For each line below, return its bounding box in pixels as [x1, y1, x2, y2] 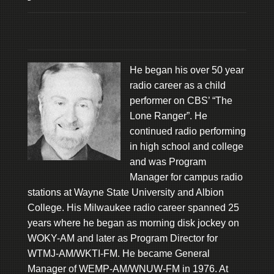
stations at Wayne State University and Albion [27, 187, 224, 198]
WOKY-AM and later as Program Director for [27, 232, 218, 243]
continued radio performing [129, 125, 246, 136]
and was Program [129, 156, 206, 167]
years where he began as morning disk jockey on [27, 217, 239, 228]
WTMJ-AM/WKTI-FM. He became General [27, 248, 210, 259]
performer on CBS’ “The [129, 95, 232, 106]
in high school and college [129, 141, 243, 152]
